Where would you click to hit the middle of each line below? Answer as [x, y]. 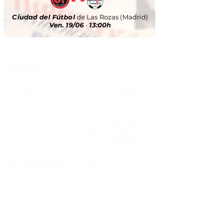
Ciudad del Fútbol [44, 17]
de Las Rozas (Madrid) [111, 17]
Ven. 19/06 [67, 25]
